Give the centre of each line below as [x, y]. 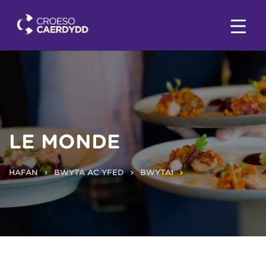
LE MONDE [65, 142]
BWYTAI [157, 173]
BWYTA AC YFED [89, 173]
